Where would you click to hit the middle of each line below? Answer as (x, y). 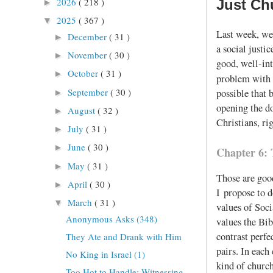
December (88, 36)
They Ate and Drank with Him (123, 236)
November (88, 55)
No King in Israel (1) (105, 254)
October (84, 73)
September (89, 92)
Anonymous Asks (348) (111, 218)
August (83, 110)
